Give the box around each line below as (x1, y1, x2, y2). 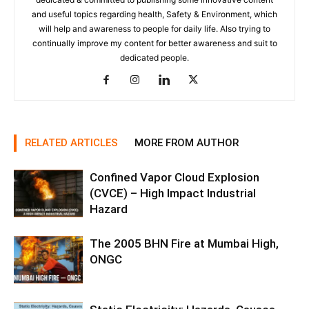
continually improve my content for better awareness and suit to (32, 38, 277, 49)
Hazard (90, 202, 128, 217)
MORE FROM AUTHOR (134, 137, 239, 150)
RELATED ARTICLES (25, 137, 118, 150)
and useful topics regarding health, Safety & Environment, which (32, 9, 277, 20)
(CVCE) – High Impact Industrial (90, 186, 256, 201)
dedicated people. (120, 52, 189, 63)
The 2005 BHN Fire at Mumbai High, (90, 237, 279, 251)
